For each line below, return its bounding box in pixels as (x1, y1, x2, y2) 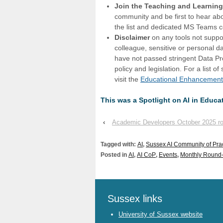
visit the (114, 75, 140, 84)
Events (159, 151, 177, 159)
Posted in (101, 151, 128, 159)
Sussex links (108, 193, 162, 204)
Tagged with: (101, 141, 137, 148)
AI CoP (137, 151, 156, 159)
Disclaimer (114, 33, 152, 42)
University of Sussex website (118, 211, 203, 219)
